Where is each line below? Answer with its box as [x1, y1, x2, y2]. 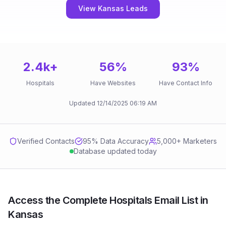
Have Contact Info [159, 79, 212, 87]
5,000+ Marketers [157, 137, 217, 145]
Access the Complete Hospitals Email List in [8, 194, 208, 206]
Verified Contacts [17, 137, 75, 145]
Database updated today [73, 147, 157, 155]
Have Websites [90, 79, 136, 87]
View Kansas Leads [78, 4, 148, 13]
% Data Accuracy [91, 137, 149, 145]
